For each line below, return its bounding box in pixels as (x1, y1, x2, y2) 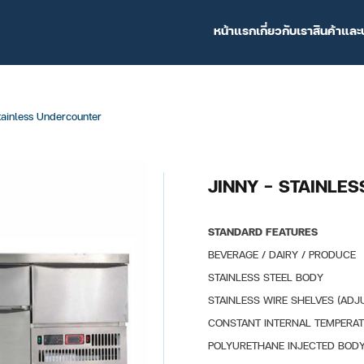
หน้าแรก (214, 21, 257, 41)
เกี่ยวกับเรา (256, 21, 314, 41)
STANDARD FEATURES (208, 224, 318, 240)
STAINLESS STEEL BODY (208, 270, 324, 286)
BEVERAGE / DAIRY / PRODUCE (208, 247, 357, 263)
